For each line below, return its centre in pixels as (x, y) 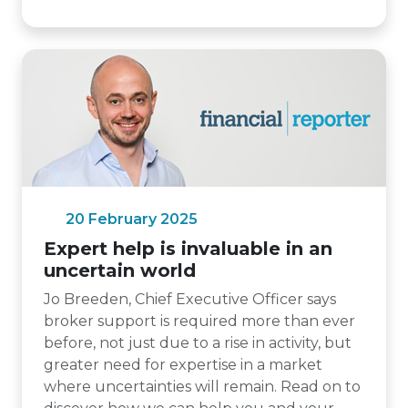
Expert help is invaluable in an (188, 249)
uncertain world (120, 270)
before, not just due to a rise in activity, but (198, 343)
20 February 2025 (132, 219)
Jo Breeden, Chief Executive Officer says (190, 299)
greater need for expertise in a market (183, 365)
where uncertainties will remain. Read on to (202, 387)
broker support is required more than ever (199, 321)
